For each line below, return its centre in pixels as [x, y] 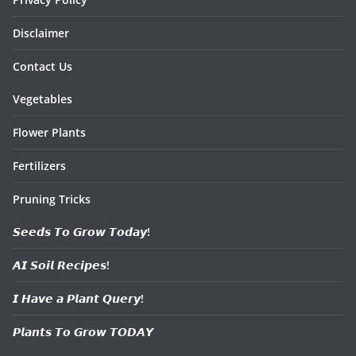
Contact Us [43, 67]
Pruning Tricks [52, 199]
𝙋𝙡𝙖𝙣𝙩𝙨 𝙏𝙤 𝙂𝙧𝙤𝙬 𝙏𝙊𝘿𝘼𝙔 [83, 332]
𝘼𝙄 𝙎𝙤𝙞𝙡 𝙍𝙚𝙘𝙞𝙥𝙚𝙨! [61, 265]
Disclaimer [41, 33]
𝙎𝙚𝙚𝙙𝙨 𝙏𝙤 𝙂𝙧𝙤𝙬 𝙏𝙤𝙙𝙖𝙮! [81, 232]
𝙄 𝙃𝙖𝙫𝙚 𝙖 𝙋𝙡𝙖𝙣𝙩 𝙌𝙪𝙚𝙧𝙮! [78, 299]
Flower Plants [49, 133]
